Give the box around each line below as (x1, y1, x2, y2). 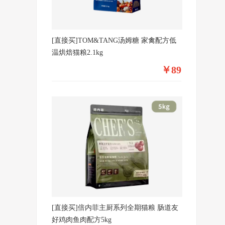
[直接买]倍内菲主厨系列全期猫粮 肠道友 (52, 204, 178, 211)
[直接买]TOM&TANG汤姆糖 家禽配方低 (52, 37, 176, 44)
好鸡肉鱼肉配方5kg (52, 216, 111, 223)
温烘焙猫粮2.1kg (52, 49, 103, 56)
